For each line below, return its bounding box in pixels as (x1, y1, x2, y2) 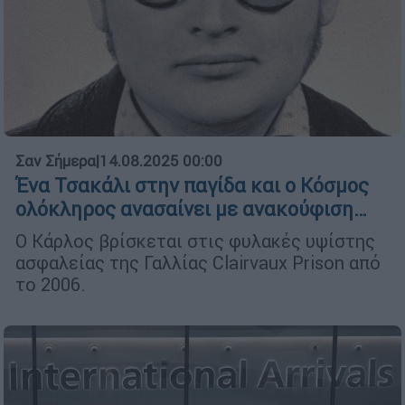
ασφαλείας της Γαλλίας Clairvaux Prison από (15, 250, 381, 274)
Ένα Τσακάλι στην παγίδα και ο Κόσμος (15, 173, 369, 198)
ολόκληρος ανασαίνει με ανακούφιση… (15, 196, 367, 221)
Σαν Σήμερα (15, 150, 96, 171)
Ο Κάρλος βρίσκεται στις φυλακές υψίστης (15, 229, 375, 252)
